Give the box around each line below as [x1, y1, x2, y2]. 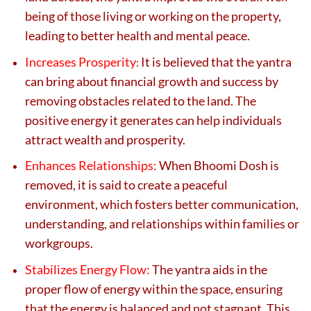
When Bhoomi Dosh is [159, 158, 279, 174]
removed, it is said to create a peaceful [25, 177, 228, 193]
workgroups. [25, 235, 93, 251]
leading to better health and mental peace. [25, 27, 250, 43]
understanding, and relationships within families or [25, 216, 299, 232]
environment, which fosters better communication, [25, 196, 299, 212]
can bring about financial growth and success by [25, 73, 278, 89]
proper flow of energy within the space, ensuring [25, 280, 283, 296]
